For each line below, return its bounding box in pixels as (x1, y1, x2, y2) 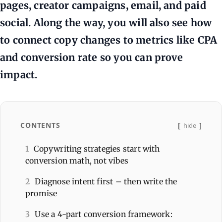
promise (25, 188, 57, 198)
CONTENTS (20, 120, 60, 130)
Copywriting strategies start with (34, 143, 160, 154)
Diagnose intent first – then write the (35, 176, 177, 186)
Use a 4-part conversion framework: (35, 209, 172, 219)
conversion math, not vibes (25, 155, 128, 166)
